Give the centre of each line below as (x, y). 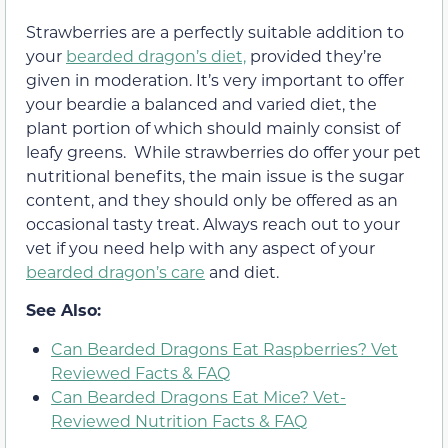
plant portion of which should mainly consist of (213, 127)
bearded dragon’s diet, (156, 55)
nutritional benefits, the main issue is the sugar (215, 175)
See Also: (63, 310)
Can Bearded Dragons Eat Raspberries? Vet (224, 348)
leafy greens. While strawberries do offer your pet (223, 151)
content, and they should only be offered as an (212, 199)
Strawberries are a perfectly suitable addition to (215, 31)
